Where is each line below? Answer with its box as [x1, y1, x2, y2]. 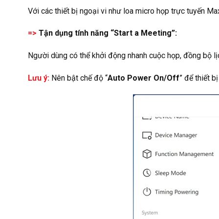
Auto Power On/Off [108, 73, 179, 83]
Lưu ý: [28, 73, 49, 83]
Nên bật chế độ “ [51, 73, 108, 83]
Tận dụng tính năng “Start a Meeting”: [37, 28, 177, 38]
